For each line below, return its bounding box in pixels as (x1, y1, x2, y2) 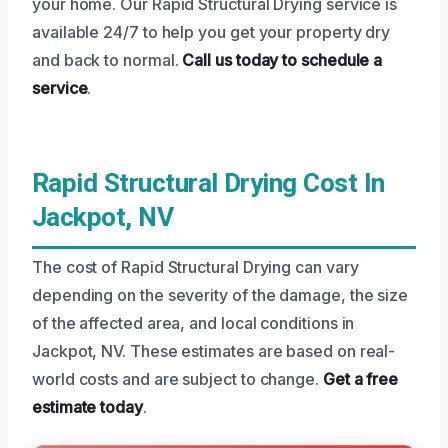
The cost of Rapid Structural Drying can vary (32, 256, 359, 277)
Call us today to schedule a (182, 49, 383, 70)
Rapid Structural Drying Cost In (32, 167, 385, 198)
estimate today (32, 396, 143, 417)
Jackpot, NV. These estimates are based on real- (32, 340, 396, 361)
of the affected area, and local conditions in (32, 312, 355, 333)
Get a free (322, 368, 399, 389)
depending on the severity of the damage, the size (32, 284, 409, 305)
